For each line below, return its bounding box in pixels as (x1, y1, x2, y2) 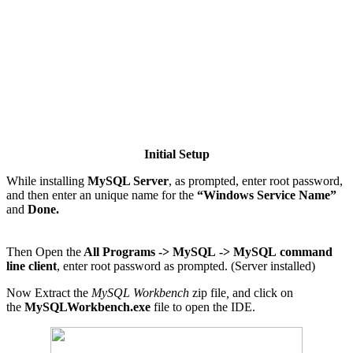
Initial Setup (143, 147, 210, 162)
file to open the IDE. (150, 300, 255, 314)
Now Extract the (6, 286, 91, 300)
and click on (232, 286, 293, 300)
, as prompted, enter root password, (169, 174, 343, 188)
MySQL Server (84, 174, 169, 188)
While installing (6, 174, 84, 188)
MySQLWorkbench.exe (24, 300, 150, 314)
